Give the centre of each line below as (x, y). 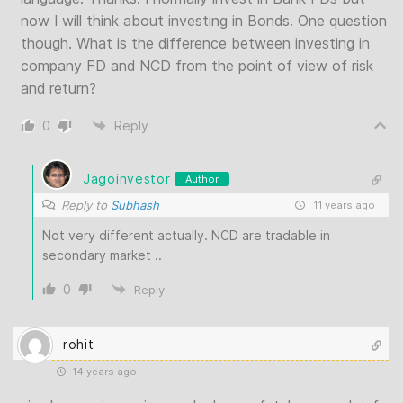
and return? (58, 88)
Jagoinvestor (127, 179)
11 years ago (343, 205)
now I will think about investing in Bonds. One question (204, 20)
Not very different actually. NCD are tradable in (186, 235)
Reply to (86, 205)
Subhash (135, 205)
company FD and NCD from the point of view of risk (197, 65)
